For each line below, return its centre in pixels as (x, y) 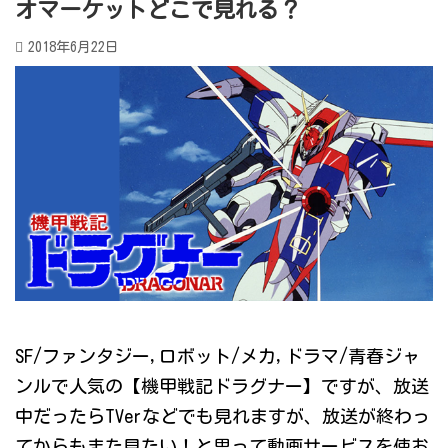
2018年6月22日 (73, 47)
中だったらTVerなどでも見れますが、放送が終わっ (222, 416)
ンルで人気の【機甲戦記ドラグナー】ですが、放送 (222, 386)
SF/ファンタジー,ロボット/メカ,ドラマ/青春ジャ (217, 356)
